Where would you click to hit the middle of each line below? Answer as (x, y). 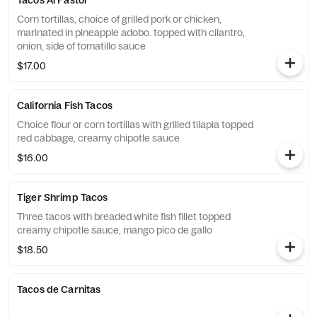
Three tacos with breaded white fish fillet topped (124, 217)
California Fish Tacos (65, 105)
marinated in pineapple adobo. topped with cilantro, (131, 33)
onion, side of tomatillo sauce (81, 46)
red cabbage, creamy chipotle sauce (98, 138)
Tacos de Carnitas (59, 289)
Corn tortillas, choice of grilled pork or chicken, (119, 19)
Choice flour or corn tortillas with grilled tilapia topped (135, 125)
